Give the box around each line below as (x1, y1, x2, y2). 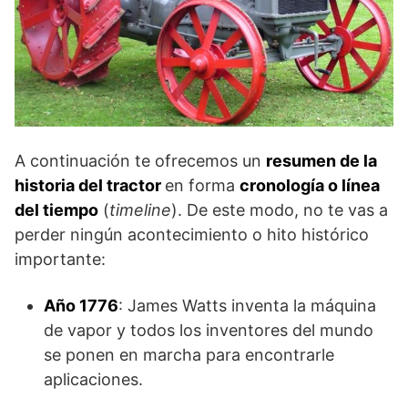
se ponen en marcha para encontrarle (44, 345, 334, 365)
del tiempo (15, 200, 98, 220)
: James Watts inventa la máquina (118, 296, 376, 316)
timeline (109, 200, 171, 220)
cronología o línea (240, 176, 380, 196)
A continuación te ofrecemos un (15, 151, 266, 171)
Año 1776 (44, 296, 118, 316)
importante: (15, 250, 106, 270)
